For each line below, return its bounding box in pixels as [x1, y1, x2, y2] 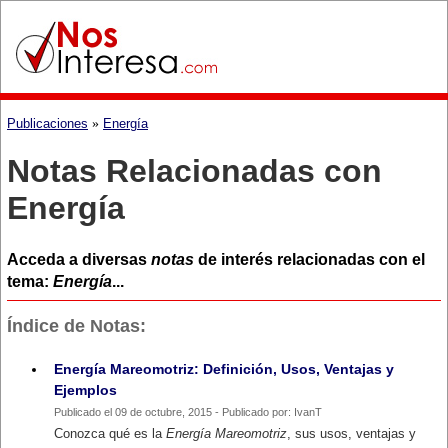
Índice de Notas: [7, 315, 146, 336]
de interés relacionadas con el [194, 250, 425, 268]
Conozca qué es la [54, 425, 166, 441]
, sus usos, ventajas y [287, 425, 416, 441]
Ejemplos [54, 381, 117, 398]
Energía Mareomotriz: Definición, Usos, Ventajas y [54, 360, 394, 377]
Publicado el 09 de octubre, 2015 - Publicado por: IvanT [54, 405, 322, 418]
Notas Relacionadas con [7, 153, 382, 190]
